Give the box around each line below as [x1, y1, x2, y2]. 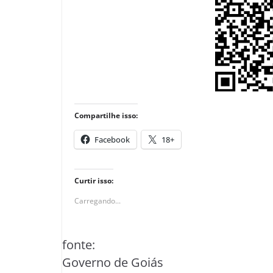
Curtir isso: [74, 175, 113, 186]
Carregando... [74, 196, 121, 206]
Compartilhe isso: [74, 110, 138, 121]
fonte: [62, 236, 95, 253]
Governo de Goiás [62, 254, 163, 271]
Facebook [94, 134, 130, 145]
